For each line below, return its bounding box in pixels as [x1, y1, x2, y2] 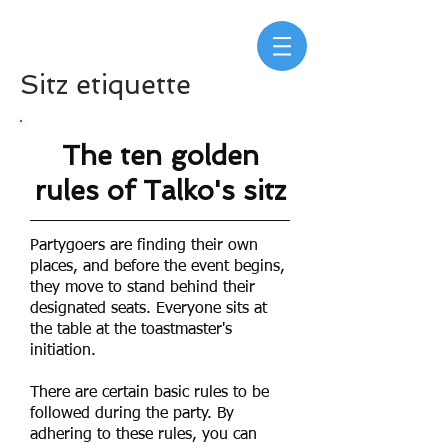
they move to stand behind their [30, 280, 255, 296]
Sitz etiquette [20, 69, 191, 100]
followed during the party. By [30, 406, 234, 422]
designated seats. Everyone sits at [30, 301, 267, 317]
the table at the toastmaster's [30, 322, 232, 338]
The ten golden [61, 140, 259, 171]
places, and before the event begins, [30, 259, 285, 275]
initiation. [30, 343, 96, 359]
